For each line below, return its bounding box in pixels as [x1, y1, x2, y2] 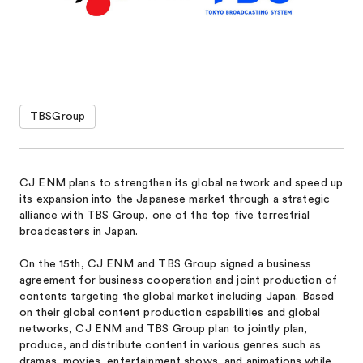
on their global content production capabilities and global [19, 307, 321, 318]
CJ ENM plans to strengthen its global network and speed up [19, 177, 344, 189]
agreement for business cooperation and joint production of [19, 275, 338, 286]
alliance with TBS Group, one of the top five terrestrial [19, 210, 310, 221]
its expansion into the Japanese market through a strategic [19, 194, 331, 205]
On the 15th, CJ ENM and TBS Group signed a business [19, 258, 312, 270]
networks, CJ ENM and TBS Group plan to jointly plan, [19, 323, 308, 335]
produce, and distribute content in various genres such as [19, 340, 321, 351]
